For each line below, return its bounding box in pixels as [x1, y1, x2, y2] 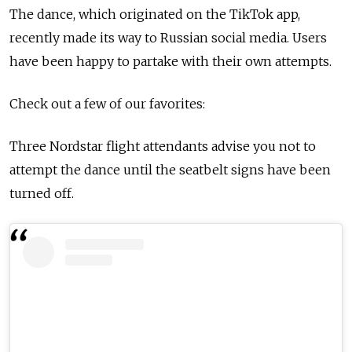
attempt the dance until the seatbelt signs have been [9, 161, 331, 178]
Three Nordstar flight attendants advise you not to [9, 137, 316, 154]
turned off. [9, 185, 77, 201]
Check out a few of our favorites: [9, 95, 205, 112]
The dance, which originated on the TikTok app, [9, 5, 300, 22]
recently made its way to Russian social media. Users [9, 29, 327, 46]
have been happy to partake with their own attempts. [9, 53, 332, 69]
